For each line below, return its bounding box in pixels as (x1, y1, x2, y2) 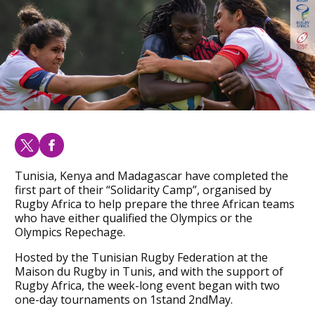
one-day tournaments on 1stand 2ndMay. (14, 291, 233, 307)
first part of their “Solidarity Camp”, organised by (14, 181, 271, 198)
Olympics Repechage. (14, 224, 125, 240)
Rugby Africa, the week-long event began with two (14, 277, 280, 293)
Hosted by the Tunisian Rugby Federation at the (14, 249, 268, 265)
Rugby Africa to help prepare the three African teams (14, 195, 295, 212)
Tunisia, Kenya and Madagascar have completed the (14, 167, 288, 184)
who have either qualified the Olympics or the (14, 210, 252, 226)
